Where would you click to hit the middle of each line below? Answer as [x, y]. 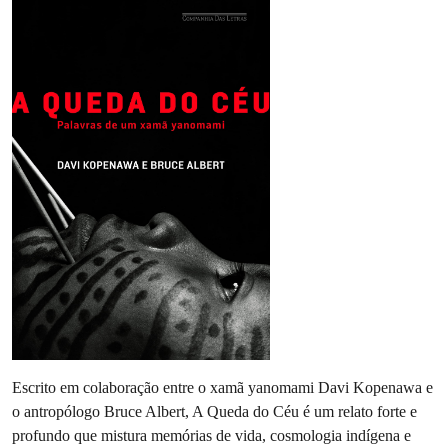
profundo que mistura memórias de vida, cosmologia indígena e [211, 435]
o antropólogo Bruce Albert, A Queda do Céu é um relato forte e [214, 411]
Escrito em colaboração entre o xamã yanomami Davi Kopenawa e [222, 387]
